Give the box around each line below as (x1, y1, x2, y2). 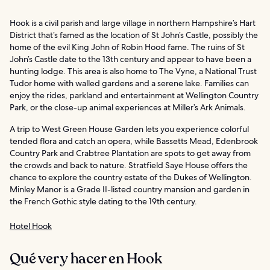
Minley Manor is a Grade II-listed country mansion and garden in (10, 183, 250, 195)
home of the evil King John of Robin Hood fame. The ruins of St (10, 41, 245, 52)
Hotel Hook (10, 220, 52, 231)
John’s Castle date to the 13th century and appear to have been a (10, 53, 251, 64)
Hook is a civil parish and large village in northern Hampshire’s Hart (10, 17, 256, 28)
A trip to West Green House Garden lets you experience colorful (10, 123, 249, 134)
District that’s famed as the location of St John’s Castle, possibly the (10, 29, 258, 40)
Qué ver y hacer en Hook (10, 248, 162, 269)
